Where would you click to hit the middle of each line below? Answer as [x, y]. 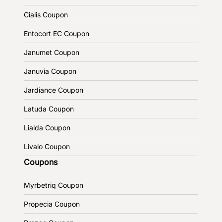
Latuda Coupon [49, 109]
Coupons [41, 162]
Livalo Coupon [47, 147]
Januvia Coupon [50, 71]
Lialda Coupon [47, 128]
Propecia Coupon [52, 204]
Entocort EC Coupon [56, 34]
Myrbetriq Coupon [54, 185]
